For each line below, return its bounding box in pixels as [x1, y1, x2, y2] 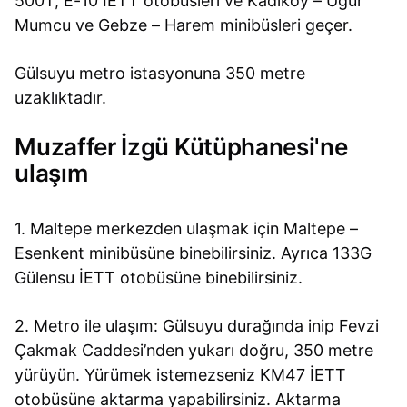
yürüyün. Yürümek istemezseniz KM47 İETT [15, 364, 347, 384]
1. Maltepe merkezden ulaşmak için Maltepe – [15, 218, 359, 238]
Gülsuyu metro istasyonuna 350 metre [15, 64, 306, 83]
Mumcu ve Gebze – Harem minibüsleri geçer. [15, 15, 353, 35]
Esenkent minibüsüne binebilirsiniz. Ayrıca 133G [15, 243, 372, 263]
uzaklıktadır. [15, 88, 107, 107]
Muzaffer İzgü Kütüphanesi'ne [15, 133, 348, 162]
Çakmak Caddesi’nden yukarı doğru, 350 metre [15, 340, 374, 360]
